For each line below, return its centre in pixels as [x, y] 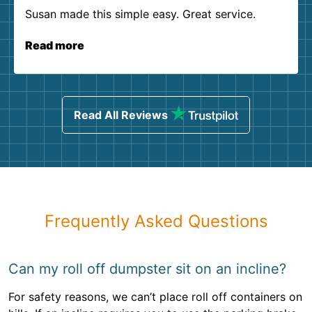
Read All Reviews [120, 115]
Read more [55, 46]
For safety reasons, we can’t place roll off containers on [155, 297]
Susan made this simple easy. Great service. [140, 14]
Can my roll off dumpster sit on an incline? [147, 269]
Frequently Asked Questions [156, 221]
